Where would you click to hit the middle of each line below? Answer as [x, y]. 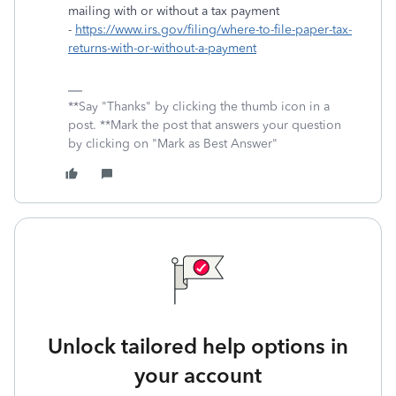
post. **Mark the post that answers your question [205, 125]
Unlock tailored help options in [198, 346]
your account [198, 375]
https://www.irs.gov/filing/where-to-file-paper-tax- [213, 30]
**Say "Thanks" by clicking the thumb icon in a [199, 107]
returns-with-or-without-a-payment [162, 48]
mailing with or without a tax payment [174, 11]
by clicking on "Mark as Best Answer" [173, 144]
